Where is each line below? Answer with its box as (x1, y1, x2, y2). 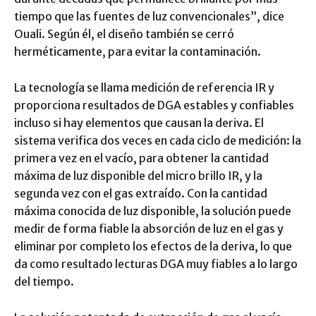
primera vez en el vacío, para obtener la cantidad (14, 150, 269, 165)
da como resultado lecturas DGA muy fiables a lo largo (14, 256, 298, 271)
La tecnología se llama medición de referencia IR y (14, 80, 274, 95)
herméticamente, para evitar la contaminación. (14, 44, 261, 59)
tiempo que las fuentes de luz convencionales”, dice (14, 8, 284, 23)
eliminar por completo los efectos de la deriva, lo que (14, 238, 292, 253)
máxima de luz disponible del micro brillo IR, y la (14, 168, 262, 183)
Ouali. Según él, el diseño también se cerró (14, 26, 234, 41)
